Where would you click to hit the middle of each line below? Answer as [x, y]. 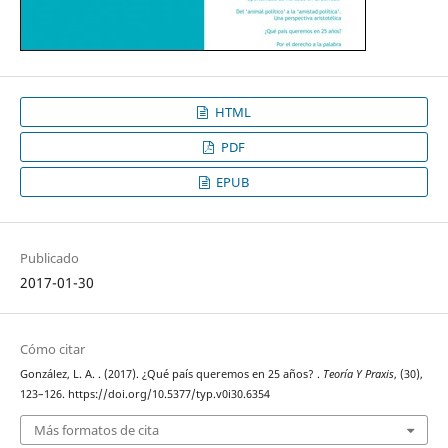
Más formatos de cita [96, 429]
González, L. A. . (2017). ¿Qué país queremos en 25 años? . [171, 374]
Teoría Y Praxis [358, 374]
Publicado [49, 258]
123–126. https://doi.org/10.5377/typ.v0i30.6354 [144, 394]
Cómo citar [52, 349]
